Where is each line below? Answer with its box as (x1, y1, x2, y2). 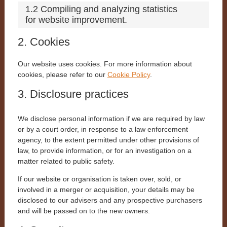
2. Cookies (17, 35, 70, 49)
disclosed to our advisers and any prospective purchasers (17, 196, 202, 205)
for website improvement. (25, 15, 127, 25)
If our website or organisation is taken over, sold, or (17, 175, 181, 183)
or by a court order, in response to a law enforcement (17, 125, 188, 133)
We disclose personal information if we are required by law (17, 114, 205, 123)
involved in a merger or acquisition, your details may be (17, 185, 195, 194)
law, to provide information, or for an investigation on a (17, 146, 192, 155)
